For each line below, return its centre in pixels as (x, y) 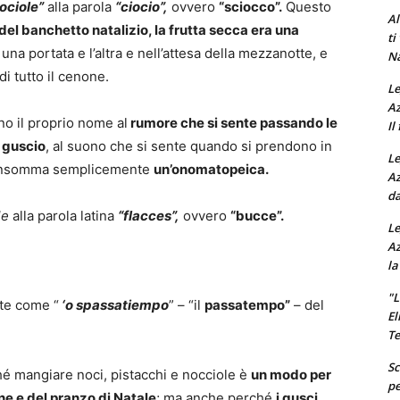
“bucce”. (257, 216)
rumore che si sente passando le (233, 123)
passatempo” (247, 305)
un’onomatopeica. (211, 170)
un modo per (291, 375)
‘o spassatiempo (114, 305)
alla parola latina (63, 216)
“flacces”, (149, 216)
